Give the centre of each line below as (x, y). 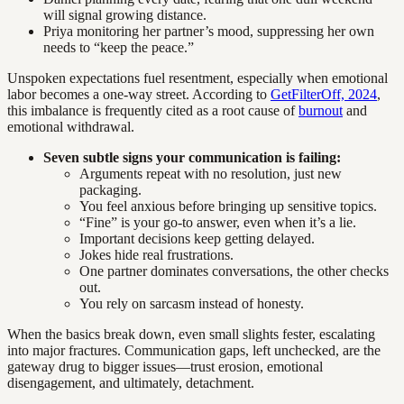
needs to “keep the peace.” (119, 48)
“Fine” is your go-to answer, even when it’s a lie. (218, 223)
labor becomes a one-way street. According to (139, 95)
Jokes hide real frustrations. (156, 255)
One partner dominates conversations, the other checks (234, 271)
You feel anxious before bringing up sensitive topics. (228, 207)
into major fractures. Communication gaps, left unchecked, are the (194, 351)
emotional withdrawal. (71, 127)
